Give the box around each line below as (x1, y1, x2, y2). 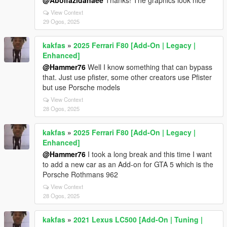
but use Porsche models (43, 82, 120, 92)
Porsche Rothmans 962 (43, 169, 118, 179)
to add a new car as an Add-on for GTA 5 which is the (43, 159, 213, 169)
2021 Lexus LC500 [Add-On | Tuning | (73, 214, 203, 224)
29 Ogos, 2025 (43, 17, 80, 25)
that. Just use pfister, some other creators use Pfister (43, 72, 212, 82)
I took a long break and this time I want (86, 149, 212, 159)
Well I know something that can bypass (86, 62, 212, 72)
